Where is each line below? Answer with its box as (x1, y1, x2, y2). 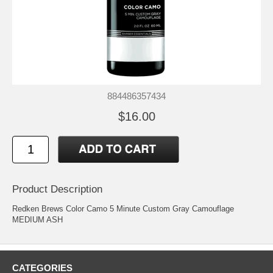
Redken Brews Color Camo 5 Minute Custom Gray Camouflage (12, 204, 234, 214)
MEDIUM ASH (12, 215, 63, 225)
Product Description (12, 183, 102, 196)
